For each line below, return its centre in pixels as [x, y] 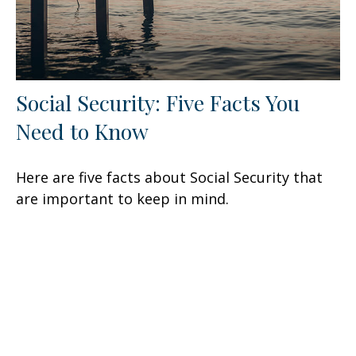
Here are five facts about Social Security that [169, 178]
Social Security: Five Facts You [158, 103]
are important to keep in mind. [122, 199]
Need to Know [82, 132]
